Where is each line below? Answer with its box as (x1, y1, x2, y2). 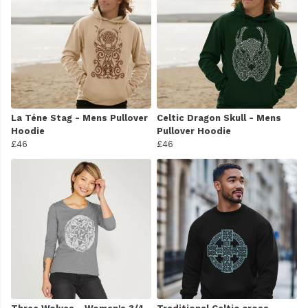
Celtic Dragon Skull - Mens (157, 113, 281, 124)
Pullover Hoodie (157, 126, 231, 137)
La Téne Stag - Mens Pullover (11, 113, 148, 124)
